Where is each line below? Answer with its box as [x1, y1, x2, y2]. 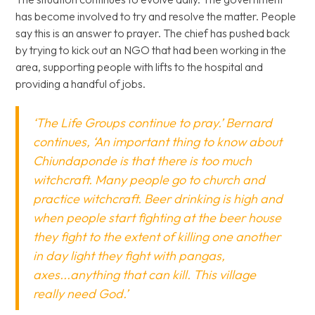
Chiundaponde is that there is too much [33, 153, 252, 169]
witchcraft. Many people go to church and [33, 172, 266, 188]
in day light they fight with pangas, [33, 247, 226, 264]
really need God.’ [33, 285, 129, 302]
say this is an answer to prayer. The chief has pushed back [15, 26, 290, 40]
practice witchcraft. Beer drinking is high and [33, 191, 283, 207]
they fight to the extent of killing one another [33, 229, 281, 245]
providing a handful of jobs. [15, 77, 146, 91]
